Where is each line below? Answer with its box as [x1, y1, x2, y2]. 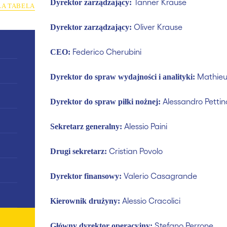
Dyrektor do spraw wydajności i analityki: [50, 72, 195, 81]
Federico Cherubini [70, 47, 141, 56]
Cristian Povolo [109, 146, 163, 156]
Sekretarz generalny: [50, 122, 124, 131]
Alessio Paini [124, 121, 167, 131]
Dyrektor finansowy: [50, 172, 122, 180]
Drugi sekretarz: [50, 147, 109, 156]
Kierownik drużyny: [50, 197, 120, 205]
